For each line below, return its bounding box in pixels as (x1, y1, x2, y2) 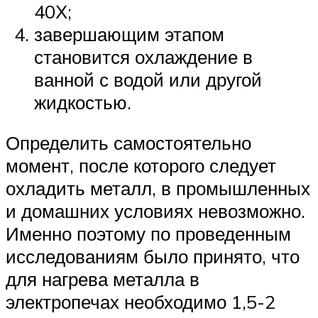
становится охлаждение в (34, 45, 253, 68)
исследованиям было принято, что (6, 245, 300, 268)
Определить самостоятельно (6, 131, 251, 155)
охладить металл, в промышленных (6, 177, 310, 200)
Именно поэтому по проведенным (6, 222, 291, 246)
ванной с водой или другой (34, 67, 262, 91)
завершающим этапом (34, 22, 224, 45)
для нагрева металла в (6, 268, 199, 291)
